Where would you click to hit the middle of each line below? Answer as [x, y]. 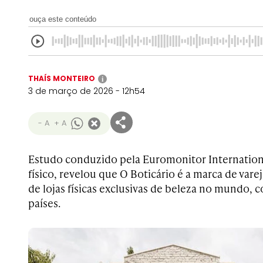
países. [44, 203]
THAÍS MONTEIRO [62, 78]
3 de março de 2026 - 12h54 [87, 91]
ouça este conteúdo [63, 19]
